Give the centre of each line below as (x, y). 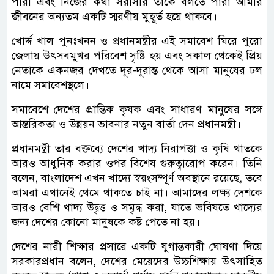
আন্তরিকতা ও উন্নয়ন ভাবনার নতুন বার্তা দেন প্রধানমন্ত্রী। (126, 124)
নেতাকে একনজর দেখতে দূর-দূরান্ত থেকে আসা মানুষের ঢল (137, 70)
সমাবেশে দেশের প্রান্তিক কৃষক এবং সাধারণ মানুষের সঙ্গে (137, 109)
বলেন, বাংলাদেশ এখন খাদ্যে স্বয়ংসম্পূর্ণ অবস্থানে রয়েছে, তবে (137, 178)
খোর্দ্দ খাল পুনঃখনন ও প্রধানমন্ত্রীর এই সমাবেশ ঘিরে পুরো (137, 41)
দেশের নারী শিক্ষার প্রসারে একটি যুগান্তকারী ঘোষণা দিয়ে (137, 246)
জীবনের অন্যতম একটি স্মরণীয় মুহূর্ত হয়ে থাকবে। (114, 16)
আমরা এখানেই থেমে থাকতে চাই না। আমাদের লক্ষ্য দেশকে (137, 192)
